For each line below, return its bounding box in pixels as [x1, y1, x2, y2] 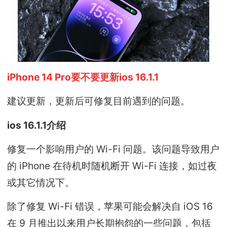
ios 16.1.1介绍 [7, 119, 66, 131]
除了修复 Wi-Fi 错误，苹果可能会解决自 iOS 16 [7, 200, 213, 213]
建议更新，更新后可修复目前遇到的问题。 [7, 95, 191, 107]
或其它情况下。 [7, 176, 75, 188]
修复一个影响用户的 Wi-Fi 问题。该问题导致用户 [7, 142, 220, 155]
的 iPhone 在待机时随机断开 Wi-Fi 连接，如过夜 [7, 159, 217, 172]
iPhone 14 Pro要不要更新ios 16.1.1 [7, 70, 159, 83]
